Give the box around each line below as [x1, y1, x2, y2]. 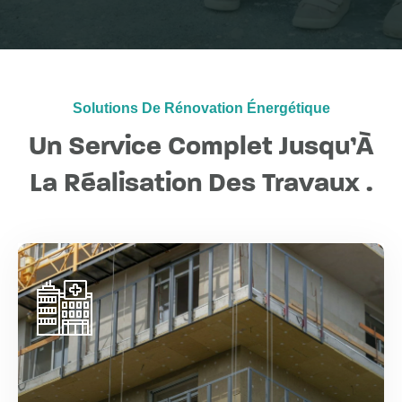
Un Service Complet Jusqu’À [29, 133, 373, 162]
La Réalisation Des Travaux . [30, 170, 372, 198]
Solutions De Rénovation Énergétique [72, 100, 330, 116]
